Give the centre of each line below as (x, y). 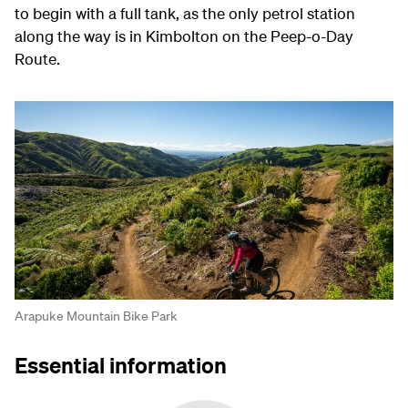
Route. (37, 58)
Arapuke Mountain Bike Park (96, 316)
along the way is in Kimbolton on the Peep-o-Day (184, 36)
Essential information (121, 365)
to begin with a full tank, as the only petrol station (185, 13)
